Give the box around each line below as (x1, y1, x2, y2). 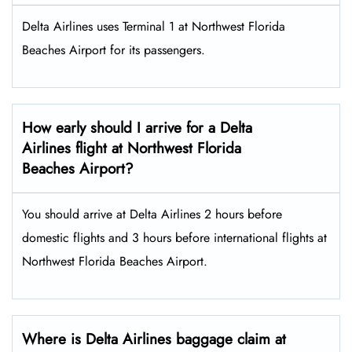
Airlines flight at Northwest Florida (22, 137, 241, 159)
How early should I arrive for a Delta (22, 117, 252, 139)
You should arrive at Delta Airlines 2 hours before (22, 205, 282, 224)
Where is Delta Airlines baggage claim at (22, 328, 286, 350)
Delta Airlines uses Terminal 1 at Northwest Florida (22, 17, 285, 36)
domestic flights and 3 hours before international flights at (22, 229, 327, 247)
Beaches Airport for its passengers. (22, 41, 209, 60)
